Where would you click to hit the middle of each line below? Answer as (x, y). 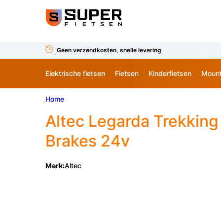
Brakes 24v (88, 141)
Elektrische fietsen (75, 73)
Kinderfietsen (170, 73)
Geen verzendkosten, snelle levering (109, 50)
